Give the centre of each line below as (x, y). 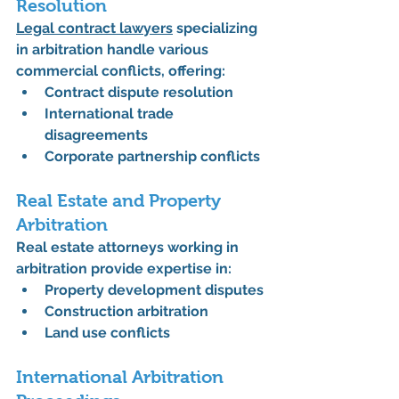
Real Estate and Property (121, 201)
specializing (217, 28)
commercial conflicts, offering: (121, 71)
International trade (111, 114)
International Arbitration (122, 377)
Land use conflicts (107, 333)
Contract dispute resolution (139, 93)
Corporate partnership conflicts (152, 157)
